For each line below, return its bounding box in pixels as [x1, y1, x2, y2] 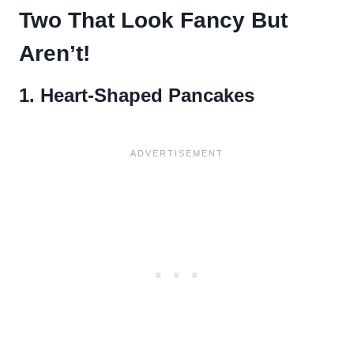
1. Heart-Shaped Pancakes [19, 84, 254, 106]
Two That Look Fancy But [19, 7, 288, 32]
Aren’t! [19, 40, 90, 66]
